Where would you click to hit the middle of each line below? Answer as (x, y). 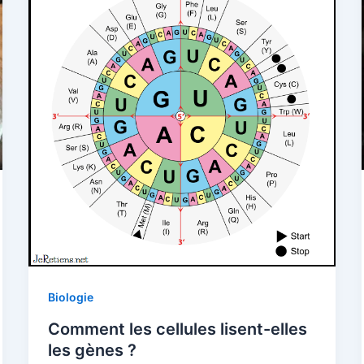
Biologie (70, 297)
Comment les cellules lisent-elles (177, 329)
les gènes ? (92, 350)
